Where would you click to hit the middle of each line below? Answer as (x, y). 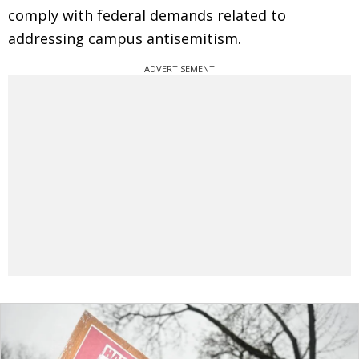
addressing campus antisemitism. (125, 38)
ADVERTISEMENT (179, 69)
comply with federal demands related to (147, 15)
